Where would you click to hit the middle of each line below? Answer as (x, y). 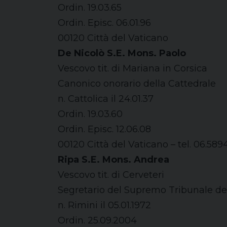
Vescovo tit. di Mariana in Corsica (133, 68)
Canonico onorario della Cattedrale (137, 84)
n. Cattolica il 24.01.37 (106, 99)
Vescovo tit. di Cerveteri (111, 175)
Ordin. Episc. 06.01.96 (104, 23)
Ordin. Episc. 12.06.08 (104, 129)
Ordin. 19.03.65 (90, 8)
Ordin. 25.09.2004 (97, 220)
